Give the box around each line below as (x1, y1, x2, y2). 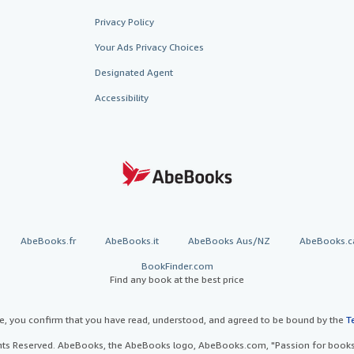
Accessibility (94, 91, 149, 104)
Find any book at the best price (110, 273, 244, 285)
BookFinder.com (141, 259, 213, 272)
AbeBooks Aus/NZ (187, 234, 270, 247)
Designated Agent (94, 66, 173, 78)
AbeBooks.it (104, 234, 159, 247)
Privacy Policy (94, 15, 154, 28)
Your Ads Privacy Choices (94, 40, 204, 53)
